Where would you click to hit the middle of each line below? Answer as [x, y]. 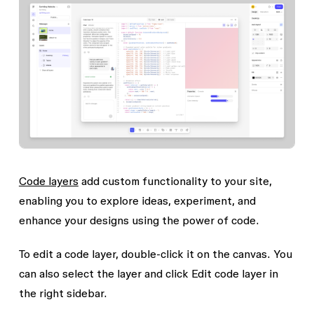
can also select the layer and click [105, 273]
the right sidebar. [63, 293]
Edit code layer [228, 273]
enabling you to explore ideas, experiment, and [137, 200]
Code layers [48, 180]
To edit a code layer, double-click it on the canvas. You [155, 253]
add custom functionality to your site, [175, 180]
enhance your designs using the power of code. [139, 220]
